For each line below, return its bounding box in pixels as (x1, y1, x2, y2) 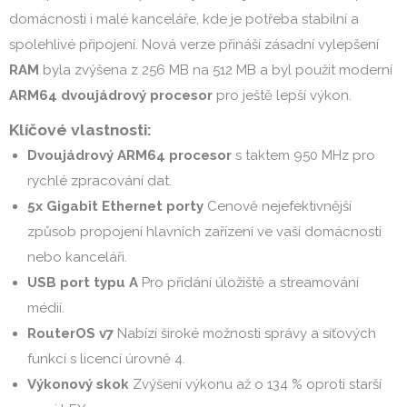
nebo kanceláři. (27, 249, 127, 265)
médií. (27, 300, 65, 316)
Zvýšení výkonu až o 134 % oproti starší (129, 376, 382, 392)
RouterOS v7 (27, 325, 114, 342)
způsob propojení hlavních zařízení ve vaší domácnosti (27, 223, 382, 240)
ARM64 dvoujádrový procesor (9, 87, 213, 104)
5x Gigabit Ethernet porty (27, 198, 203, 214)
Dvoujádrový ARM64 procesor (27, 147, 232, 164)
